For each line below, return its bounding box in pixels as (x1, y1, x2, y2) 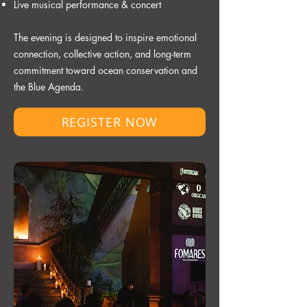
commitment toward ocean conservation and (14, 64, 197, 77)
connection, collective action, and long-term (14, 47, 191, 60)
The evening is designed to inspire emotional (14, 31, 197, 44)
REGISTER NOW (61, 114, 158, 130)
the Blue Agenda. (14, 80, 84, 93)
